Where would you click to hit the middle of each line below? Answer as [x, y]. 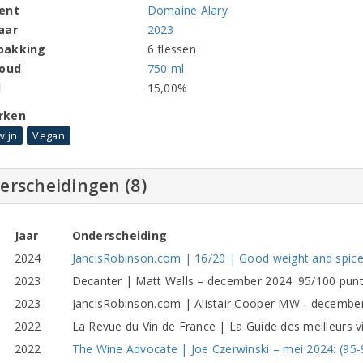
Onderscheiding [120, 235]
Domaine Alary [187, 10]
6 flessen [171, 49]
